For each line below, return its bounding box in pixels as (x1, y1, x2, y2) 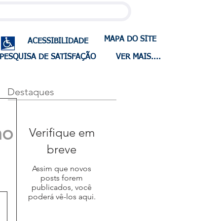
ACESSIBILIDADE (28, 37, 88, 45)
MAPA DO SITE (104, 36, 156, 43)
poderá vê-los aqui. (28, 192, 96, 201)
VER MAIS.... (116, 53, 161, 61)
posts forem (40, 173, 83, 183)
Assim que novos (32, 164, 91, 173)
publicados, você (32, 183, 92, 192)
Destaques (7, 86, 54, 98)
